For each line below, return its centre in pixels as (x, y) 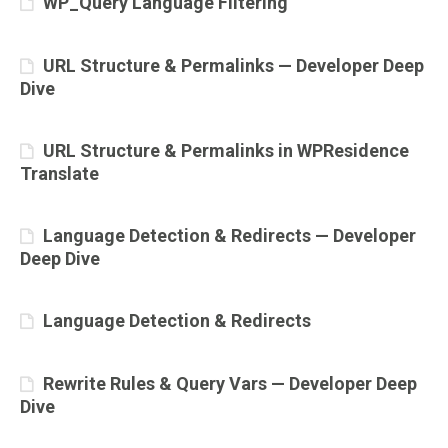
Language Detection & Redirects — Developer (229, 235)
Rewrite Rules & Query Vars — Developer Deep (230, 383)
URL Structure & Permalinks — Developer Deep (233, 65)
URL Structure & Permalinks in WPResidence (226, 150)
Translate (59, 173)
